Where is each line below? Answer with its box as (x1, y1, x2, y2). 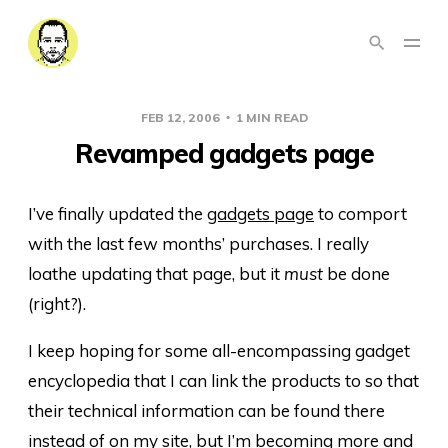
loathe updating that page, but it (28, 263, 284, 284)
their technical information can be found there (28, 400, 385, 421)
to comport (314, 203, 407, 224)
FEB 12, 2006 (140, 110, 223, 125)
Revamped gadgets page (74, 137, 374, 170)
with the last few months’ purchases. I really (28, 233, 369, 254)
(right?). (28, 293, 86, 314)
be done (323, 263, 390, 284)
